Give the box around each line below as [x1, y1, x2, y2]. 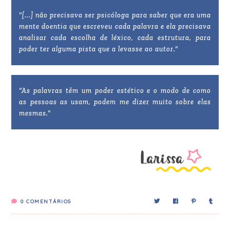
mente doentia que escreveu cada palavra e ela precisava [19, 22, 211, 31]
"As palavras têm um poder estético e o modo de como [19, 86, 211, 95]
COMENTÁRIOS [26, 198, 71, 205]
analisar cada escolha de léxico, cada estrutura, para [19, 33, 211, 42]
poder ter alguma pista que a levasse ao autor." [19, 44, 179, 53]
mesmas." [19, 108, 51, 118]
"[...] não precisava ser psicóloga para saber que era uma [19, 10, 211, 20]
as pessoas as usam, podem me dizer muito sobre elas [19, 97, 211, 106]
